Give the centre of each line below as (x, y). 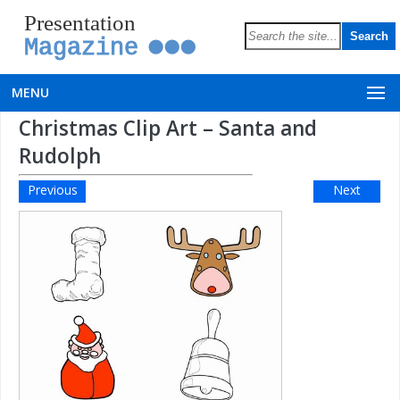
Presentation (79, 22)
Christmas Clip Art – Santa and (168, 128)
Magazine (81, 47)
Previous (52, 190)
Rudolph (60, 156)
